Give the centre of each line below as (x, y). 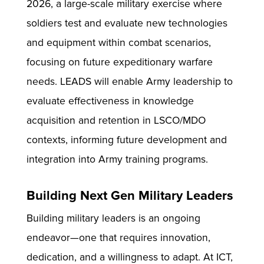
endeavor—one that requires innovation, (118, 238)
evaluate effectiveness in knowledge (110, 101)
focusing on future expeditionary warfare (119, 62)
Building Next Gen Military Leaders (130, 196)
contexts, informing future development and (126, 140)
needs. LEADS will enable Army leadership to (129, 82)
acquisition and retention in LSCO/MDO (116, 121)
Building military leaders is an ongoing (113, 219)
